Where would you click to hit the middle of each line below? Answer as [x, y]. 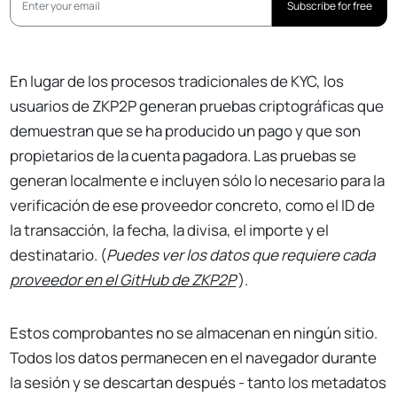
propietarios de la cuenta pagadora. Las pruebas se [183, 156]
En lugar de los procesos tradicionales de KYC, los [177, 82]
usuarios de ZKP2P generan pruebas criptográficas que [197, 106]
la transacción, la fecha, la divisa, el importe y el [170, 230]
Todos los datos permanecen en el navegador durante [194, 358]
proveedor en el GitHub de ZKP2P [123, 280]
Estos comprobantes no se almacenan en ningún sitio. [194, 333]
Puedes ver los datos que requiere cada [241, 255]
